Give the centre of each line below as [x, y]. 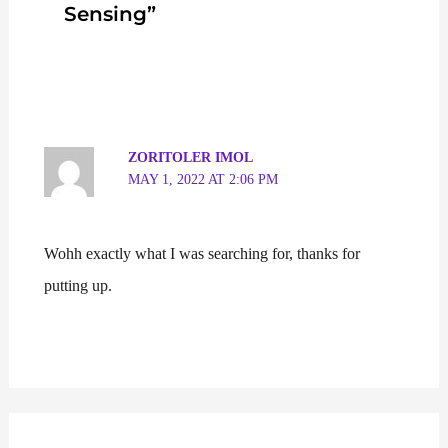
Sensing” [109, 14]
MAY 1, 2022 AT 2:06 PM [203, 180]
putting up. [77, 286]
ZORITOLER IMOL [191, 158]
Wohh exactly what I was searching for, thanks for [201, 254]
